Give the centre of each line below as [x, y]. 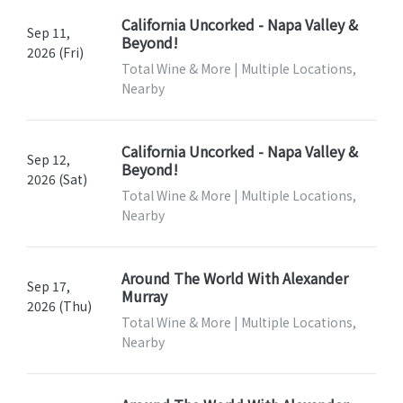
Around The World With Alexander [234, 278]
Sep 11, [49, 33]
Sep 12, [49, 160]
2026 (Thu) [59, 306]
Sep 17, [49, 287]
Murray [144, 296]
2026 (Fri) [55, 53]
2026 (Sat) [57, 179]
